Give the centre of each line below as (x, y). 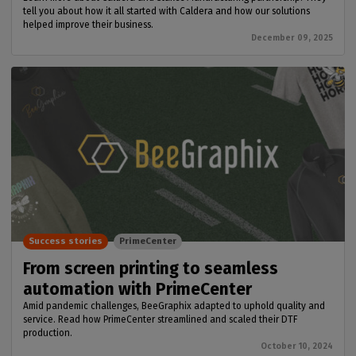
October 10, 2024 (297, 346)
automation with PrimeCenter (137, 290)
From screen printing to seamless (151, 269)
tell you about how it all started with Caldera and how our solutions (166, 12)
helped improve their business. (88, 25)
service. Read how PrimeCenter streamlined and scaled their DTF (161, 320)
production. (48, 333)
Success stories (66, 242)
